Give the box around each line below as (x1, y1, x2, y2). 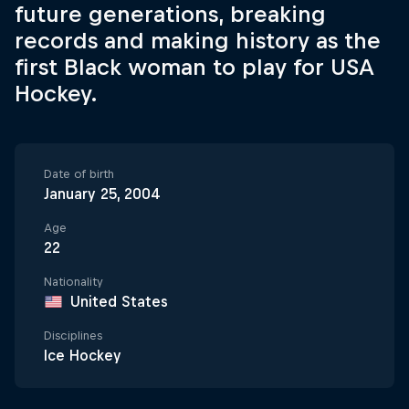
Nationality (44, 275, 103, 288)
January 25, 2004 (44, 185, 161, 202)
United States (70, 293, 168, 309)
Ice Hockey (44, 347, 121, 363)
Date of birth (44, 167, 114, 181)
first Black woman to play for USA (15, 54, 374, 79)
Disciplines (44, 329, 102, 342)
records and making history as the (15, 27, 381, 53)
